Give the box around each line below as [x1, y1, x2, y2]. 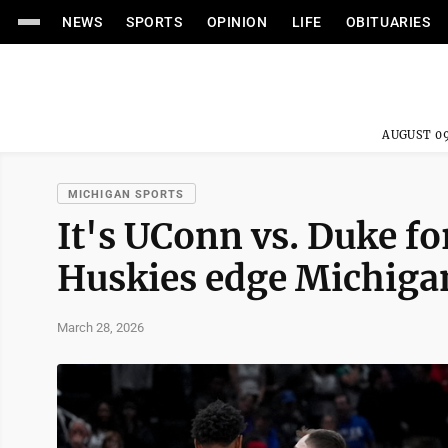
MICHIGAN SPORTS [68, 188, 185, 201]
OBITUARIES [345, 14, 431, 30]
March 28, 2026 [57, 319, 144, 335]
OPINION [206, 14, 268, 30]
